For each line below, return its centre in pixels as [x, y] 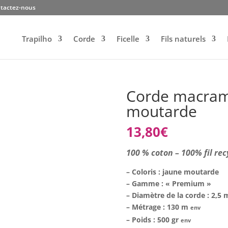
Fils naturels [183, 39]
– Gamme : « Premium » [169, 183]
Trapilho [37, 39]
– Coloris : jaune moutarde [173, 172]
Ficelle [128, 39]
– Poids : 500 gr [154, 220]
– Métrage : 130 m [159, 207]
